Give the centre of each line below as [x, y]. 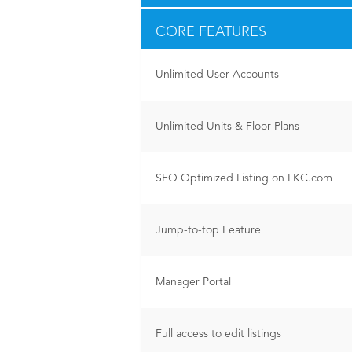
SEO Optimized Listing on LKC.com [244, 178]
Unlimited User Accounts [217, 75]
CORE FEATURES [211, 32]
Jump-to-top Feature [208, 230]
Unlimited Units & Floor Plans [227, 126]
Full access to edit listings [218, 334]
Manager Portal [193, 282]
